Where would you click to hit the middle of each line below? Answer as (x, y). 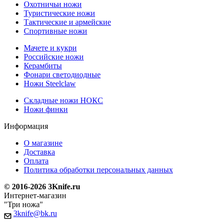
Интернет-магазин (35, 196)
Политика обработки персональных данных (98, 170)
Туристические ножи (59, 13)
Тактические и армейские (67, 22)
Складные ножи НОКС (63, 101)
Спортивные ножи (55, 31)
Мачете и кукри (50, 48)
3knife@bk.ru (35, 214)
